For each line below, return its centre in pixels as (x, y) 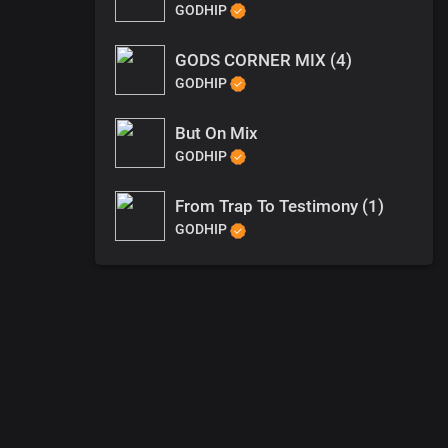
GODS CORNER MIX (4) (263, 59)
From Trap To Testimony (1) (279, 206)
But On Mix (216, 133)
